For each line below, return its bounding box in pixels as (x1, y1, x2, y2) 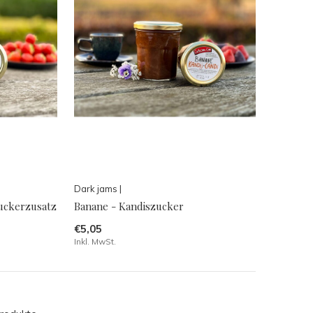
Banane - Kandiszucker (73, 199, 184, 214)
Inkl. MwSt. (73, 236, 116, 247)
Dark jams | (73, 183, 122, 195)
